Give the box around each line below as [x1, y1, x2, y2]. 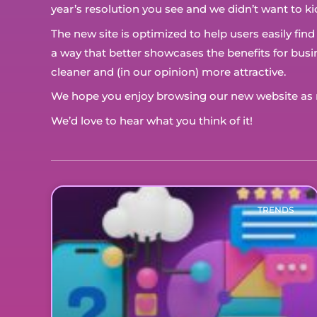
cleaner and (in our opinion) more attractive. [51, 64, 286, 79]
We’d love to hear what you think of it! [51, 113, 253, 127]
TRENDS [257, 204, 294, 216]
